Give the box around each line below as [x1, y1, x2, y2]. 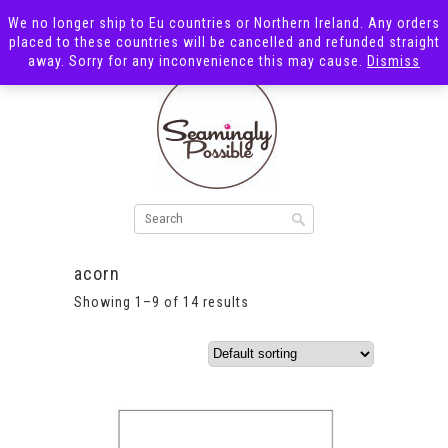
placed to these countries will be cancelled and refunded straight [8, 34, 440, 50]
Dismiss [367, 53, 420, 69]
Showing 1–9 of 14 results [74, 293, 249, 310]
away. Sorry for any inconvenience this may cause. [28, 53, 367, 69]
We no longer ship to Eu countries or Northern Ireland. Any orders [8, 15, 440, 31]
